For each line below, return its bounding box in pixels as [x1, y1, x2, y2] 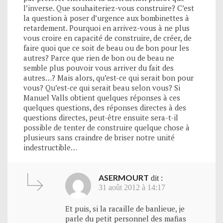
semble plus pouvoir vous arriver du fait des [23, 62, 174, 73]
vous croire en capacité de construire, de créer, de [23, 32, 192, 43]
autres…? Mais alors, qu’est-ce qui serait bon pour [23, 72, 194, 83]
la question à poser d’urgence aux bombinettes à [23, 12, 189, 23]
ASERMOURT [99, 172, 149, 182]
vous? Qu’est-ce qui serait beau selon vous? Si [23, 82, 180, 93]
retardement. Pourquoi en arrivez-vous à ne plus [23, 22, 190, 33]
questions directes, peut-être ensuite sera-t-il [23, 112, 178, 122]
